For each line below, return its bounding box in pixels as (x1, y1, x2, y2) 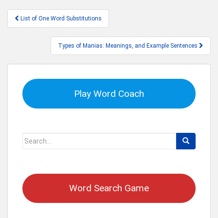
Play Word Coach (74, 88, 144, 99)
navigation (7, 20, 72, 36)
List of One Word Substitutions (20, 15, 102, 22)
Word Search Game (69, 182, 149, 194)
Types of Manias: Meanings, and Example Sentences (58, 42, 199, 49)
